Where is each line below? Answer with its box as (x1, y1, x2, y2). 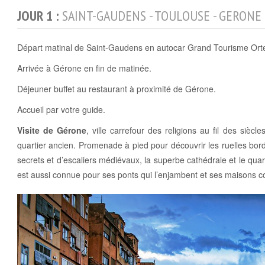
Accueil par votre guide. (17, 104, 105, 116)
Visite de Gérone (17, 124, 87, 137)
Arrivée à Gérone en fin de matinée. (17, 62, 151, 75)
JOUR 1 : (17, 7, 62, 25)
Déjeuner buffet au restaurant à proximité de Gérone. (17, 83, 216, 95)
